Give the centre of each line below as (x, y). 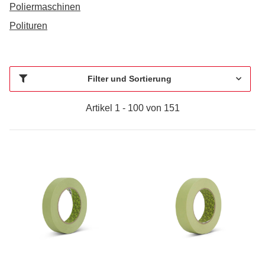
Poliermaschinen (45, 7)
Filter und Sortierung (129, 78)
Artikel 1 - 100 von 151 (132, 108)
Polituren (28, 25)
